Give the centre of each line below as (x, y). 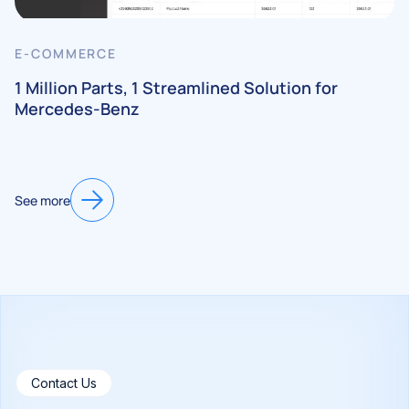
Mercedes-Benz (79, 109)
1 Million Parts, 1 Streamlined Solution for (176, 88)
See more (42, 200)
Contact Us (64, 383)
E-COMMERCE (68, 54)
